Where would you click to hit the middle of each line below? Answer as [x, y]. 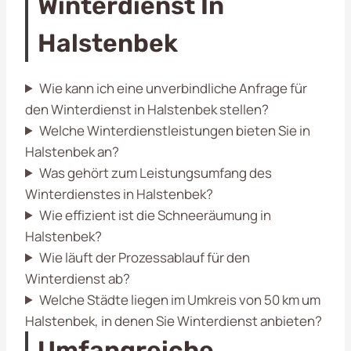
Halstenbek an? [72, 151]
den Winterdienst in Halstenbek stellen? [147, 109]
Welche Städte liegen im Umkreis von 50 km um [180, 299]
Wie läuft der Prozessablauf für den [145, 257]
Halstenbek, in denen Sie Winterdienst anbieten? [174, 320]
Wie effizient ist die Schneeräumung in [156, 215]
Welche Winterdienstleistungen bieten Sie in [175, 130]
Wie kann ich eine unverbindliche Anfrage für [174, 88]
